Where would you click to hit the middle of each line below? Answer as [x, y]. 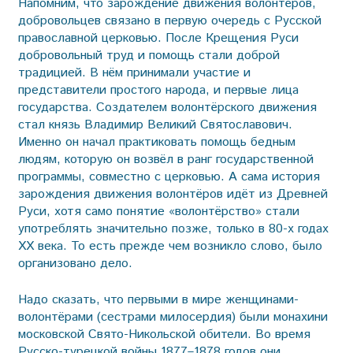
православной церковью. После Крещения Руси [158, 38]
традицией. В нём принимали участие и [134, 72]
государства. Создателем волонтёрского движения [167, 107]
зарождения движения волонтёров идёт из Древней [173, 194]
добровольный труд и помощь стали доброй [149, 55]
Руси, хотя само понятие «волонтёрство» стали [158, 211]
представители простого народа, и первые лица [158, 90]
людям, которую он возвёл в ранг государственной [165, 159]
